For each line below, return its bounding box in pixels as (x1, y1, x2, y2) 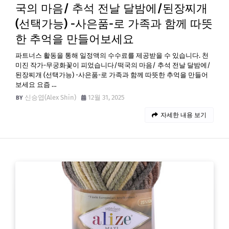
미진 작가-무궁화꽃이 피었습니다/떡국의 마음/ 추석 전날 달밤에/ (15, 61, 211, 69)
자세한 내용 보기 (161, 111, 207, 119)
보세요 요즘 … (15, 81, 57, 88)
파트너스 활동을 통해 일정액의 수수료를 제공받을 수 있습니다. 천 (15, 52, 209, 59)
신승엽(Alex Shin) (25, 94, 76, 101)
